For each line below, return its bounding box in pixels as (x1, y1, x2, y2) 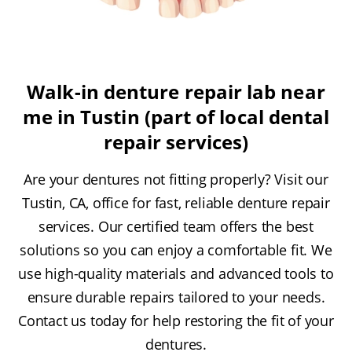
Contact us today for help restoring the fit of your (18, 311, 334, 331)
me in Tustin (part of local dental (22, 104, 330, 130)
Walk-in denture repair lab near (27, 79, 325, 105)
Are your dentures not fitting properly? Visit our (24, 170, 328, 189)
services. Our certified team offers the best (38, 217, 314, 236)
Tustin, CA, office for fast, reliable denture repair (22, 193, 330, 213)
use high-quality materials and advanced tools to (18, 264, 334, 284)
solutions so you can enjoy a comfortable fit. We (20, 240, 332, 260)
